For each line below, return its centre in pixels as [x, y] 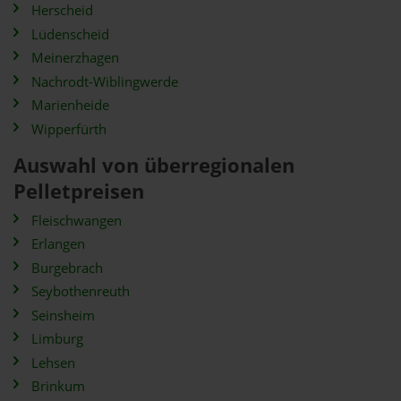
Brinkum [58, 386]
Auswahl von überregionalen [154, 165]
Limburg [57, 339]
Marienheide [70, 105]
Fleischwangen [77, 220]
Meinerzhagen [75, 58]
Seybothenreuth [81, 291]
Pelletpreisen [79, 191]
